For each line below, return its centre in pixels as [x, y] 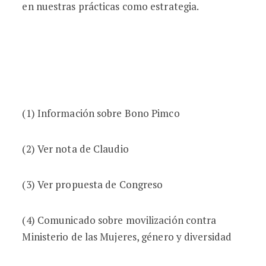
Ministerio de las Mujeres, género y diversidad [127, 237]
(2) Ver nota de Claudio [75, 149]
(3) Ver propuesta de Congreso [93, 184]
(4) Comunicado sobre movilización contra [119, 220]
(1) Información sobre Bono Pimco [101, 113]
